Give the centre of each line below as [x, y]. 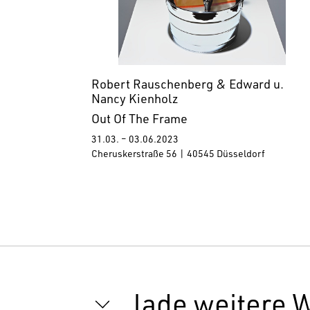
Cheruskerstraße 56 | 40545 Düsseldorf [178, 155]
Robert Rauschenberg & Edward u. [188, 86]
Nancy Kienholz [135, 101]
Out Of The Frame [139, 121]
